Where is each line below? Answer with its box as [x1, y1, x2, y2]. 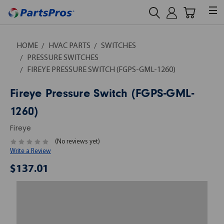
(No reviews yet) [54, 138, 100, 145]
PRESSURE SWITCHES [27, 54, 98, 62]
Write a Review [10, 148, 51, 155]
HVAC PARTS [48, 42, 90, 50]
